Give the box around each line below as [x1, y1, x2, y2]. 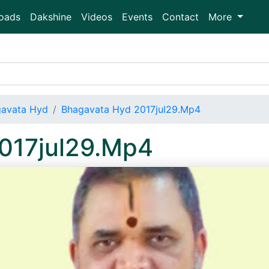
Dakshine [30, 11, 71, 23]
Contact [162, 11, 199, 23]
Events [122, 11, 153, 23]
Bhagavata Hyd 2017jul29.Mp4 [61, 103, 201, 115]
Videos [81, 11, 112, 23]
